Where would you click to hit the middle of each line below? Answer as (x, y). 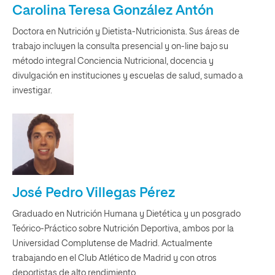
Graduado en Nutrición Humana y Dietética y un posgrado (126, 214)
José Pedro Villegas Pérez (94, 193)
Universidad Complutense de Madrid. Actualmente (112, 243)
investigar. (32, 91)
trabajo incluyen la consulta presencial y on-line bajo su (120, 46)
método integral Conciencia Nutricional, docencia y (113, 61)
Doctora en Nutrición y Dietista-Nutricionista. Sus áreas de (126, 32)
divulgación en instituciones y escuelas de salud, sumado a (128, 76)
